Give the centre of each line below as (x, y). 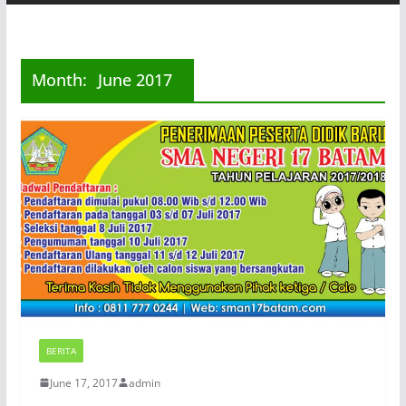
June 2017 (135, 80)
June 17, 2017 (83, 382)
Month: (59, 80)
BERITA (61, 350)
